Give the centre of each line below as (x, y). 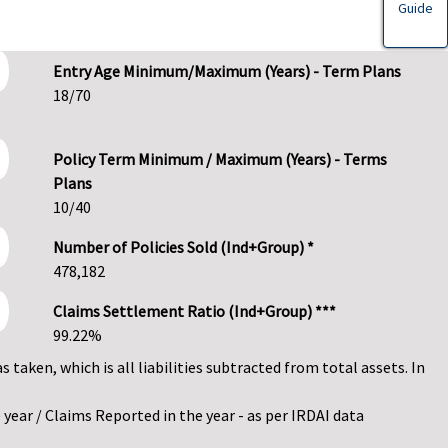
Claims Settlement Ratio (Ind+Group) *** (194, 311)
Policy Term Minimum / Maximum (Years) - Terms (220, 159)
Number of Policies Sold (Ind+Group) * (183, 247)
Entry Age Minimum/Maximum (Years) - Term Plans (227, 71)
